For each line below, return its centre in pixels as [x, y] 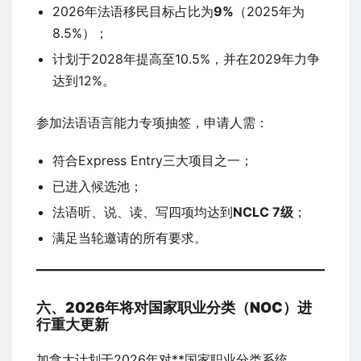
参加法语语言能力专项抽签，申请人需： [152, 123]
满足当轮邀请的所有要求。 [130, 238]
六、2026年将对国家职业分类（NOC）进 [174, 308]
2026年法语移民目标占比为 [133, 12]
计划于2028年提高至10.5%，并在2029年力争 [186, 59]
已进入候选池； [98, 187]
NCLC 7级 [263, 212]
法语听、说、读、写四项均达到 [143, 212]
